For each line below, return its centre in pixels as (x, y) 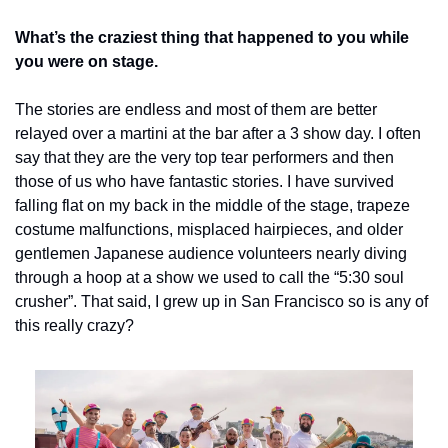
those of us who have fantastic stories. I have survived (204, 181)
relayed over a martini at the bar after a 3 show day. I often (218, 133)
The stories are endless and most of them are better (196, 109)
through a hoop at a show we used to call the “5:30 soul (209, 277)
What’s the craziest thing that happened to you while (212, 37)
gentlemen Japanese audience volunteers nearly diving (211, 253)
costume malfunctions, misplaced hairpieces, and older (209, 229)
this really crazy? (74, 325)
